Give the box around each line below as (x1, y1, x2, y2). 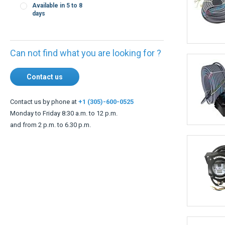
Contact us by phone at (10, 90, 78, 97)
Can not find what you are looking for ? (10, 40, 161, 50)
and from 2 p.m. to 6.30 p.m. (10, 113, 91, 121)
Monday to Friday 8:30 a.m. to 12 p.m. (10, 101, 118, 109)
